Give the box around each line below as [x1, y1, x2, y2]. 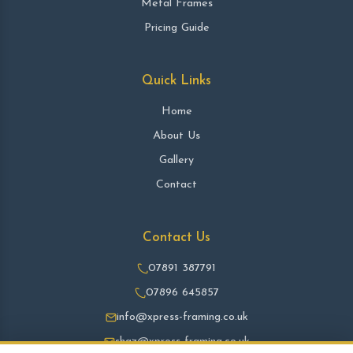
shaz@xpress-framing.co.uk [114, 336, 250, 347]
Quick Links [142, 74, 211, 87]
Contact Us [143, 231, 210, 244]
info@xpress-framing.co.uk [116, 311, 248, 323]
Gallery [159, 154, 194, 166]
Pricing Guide [143, 22, 210, 34]
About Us [153, 130, 200, 142]
